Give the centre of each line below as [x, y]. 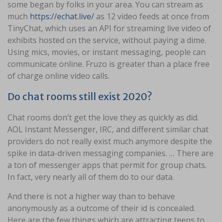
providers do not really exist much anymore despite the [110, 141]
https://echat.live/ [62, 17]
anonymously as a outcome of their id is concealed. [101, 208]
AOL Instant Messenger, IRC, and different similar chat [108, 130]
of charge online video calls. [58, 76]
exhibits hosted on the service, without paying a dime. [107, 40]
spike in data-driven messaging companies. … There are [111, 153]
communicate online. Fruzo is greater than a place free [109, 64]
